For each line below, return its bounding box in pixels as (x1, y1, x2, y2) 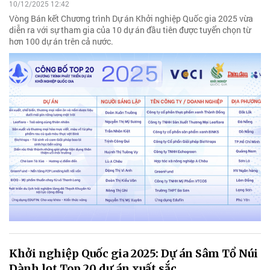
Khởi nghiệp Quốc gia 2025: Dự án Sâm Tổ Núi (9, 246, 258, 260)
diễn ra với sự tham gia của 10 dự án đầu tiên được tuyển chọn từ (9, 24, 251, 36)
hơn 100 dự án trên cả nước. (9, 36, 113, 48)
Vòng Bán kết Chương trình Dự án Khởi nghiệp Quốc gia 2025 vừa (9, 13, 253, 25)
